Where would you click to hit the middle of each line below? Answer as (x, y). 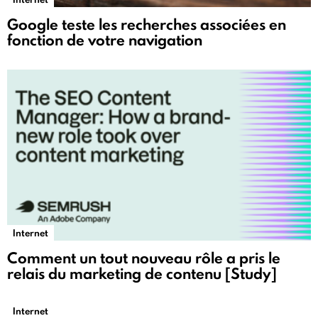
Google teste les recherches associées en (147, 25)
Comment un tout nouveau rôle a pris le (144, 258)
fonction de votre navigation (105, 40)
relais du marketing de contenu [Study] (142, 274)
